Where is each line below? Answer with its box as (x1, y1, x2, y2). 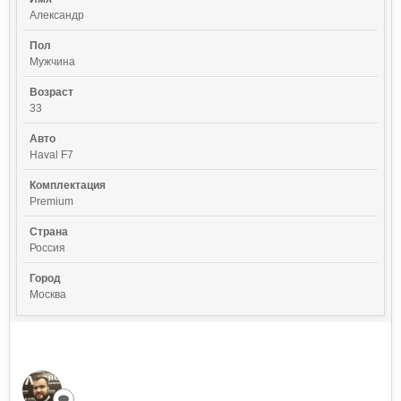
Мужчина (30, 55, 75, 68)
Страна (30, 225, 68, 238)
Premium (30, 194, 73, 208)
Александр (30, 8, 84, 21)
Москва (30, 287, 66, 301)
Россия (30, 241, 65, 254)
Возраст (30, 85, 73, 98)
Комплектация (30, 178, 106, 192)
